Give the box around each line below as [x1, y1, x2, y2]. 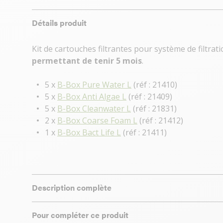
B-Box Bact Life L [57, 127, 121, 138]
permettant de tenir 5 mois [32, 55, 142, 66]
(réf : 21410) [131, 79, 177, 90]
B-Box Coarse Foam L [57, 115, 137, 126]
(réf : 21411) [121, 127, 167, 138]
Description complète [32, 182, 111, 193]
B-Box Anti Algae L [57, 91, 126, 102]
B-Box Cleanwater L [57, 103, 131, 114]
